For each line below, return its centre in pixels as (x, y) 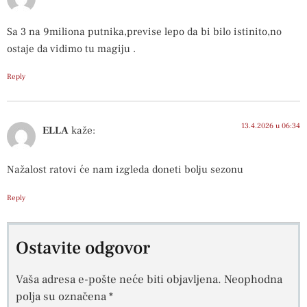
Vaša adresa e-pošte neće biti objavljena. (119, 279)
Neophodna (253, 279)
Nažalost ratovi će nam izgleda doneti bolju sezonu (125, 169)
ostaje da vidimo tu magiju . (71, 48)
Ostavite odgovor (83, 248)
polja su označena (62, 296)
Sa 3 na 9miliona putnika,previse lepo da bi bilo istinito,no (144, 31)
